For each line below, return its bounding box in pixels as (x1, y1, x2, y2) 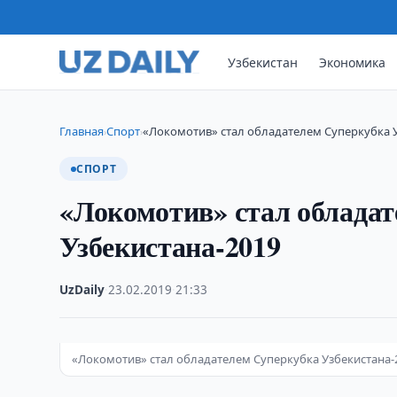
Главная (59, 123, 105, 139)
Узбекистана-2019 (59, 225, 281, 267)
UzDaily (59, 282, 105, 298)
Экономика (319, 53, 386, 71)
